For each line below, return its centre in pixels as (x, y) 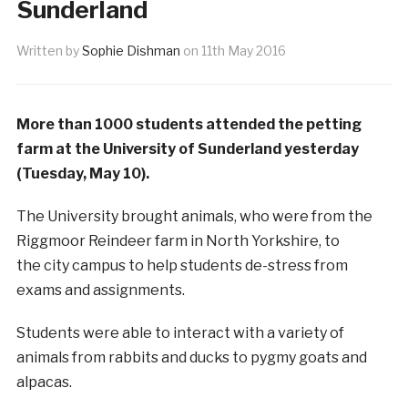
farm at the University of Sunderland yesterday (187, 148)
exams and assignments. (100, 290)
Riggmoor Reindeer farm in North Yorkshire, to (178, 240)
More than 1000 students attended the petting (189, 124)
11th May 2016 (243, 50)
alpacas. (44, 382)
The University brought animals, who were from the (194, 216)
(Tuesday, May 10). (84, 173)
